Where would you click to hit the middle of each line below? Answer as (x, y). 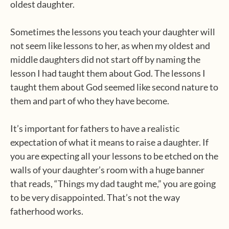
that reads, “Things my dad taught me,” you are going (113, 184)
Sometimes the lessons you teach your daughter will (113, 32)
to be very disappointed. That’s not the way (95, 197)
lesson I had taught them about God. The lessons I (108, 73)
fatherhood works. (47, 211)
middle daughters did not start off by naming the (105, 59)
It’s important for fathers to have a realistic (95, 128)
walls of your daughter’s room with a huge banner (107, 170)
